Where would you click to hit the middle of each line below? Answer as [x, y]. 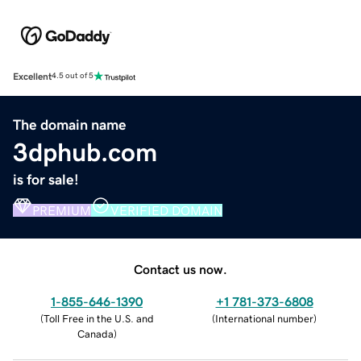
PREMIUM [62, 210]
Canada [95, 334]
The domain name [70, 124]
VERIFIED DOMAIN [166, 210]
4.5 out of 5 [73, 76]
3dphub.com [85, 152]
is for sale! [46, 179]
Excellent [32, 76]
